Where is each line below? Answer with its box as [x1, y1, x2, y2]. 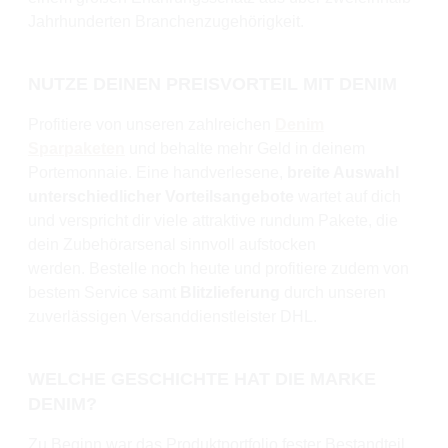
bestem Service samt [28, 283, 180, 301]
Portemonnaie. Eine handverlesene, [28, 163, 287, 181]
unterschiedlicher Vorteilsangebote [28, 187, 294, 205]
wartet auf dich [294, 187, 401, 205]
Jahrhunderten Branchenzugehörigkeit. [28, 12, 304, 30]
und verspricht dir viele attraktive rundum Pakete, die [28, 211, 398, 229]
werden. [28, 259, 89, 277]
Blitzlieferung [180, 283, 280, 301]
